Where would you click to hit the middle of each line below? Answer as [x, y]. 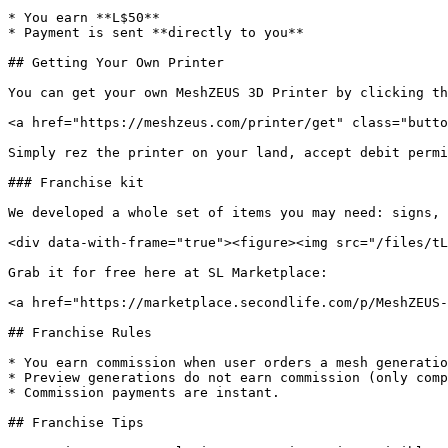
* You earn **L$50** [84, 17]
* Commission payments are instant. [144, 392]
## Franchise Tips [76, 422]
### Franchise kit [76, 182]
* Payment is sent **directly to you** [156, 32]
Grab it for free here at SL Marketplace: [168, 272]
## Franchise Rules [80, 332]
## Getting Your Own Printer [116, 62]
